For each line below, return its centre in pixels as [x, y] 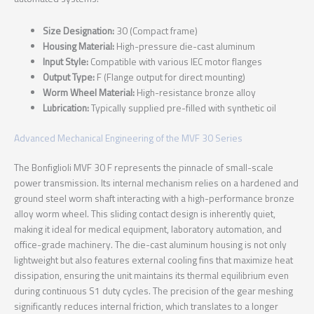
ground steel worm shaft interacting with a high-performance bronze [154, 198]
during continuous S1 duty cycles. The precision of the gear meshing [153, 291]
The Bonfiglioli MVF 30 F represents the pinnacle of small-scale [144, 167]
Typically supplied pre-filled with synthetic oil [183, 108]
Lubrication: [66, 108]
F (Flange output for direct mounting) [170, 77]
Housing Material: [79, 47]
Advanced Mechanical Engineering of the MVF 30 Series [128, 138]
